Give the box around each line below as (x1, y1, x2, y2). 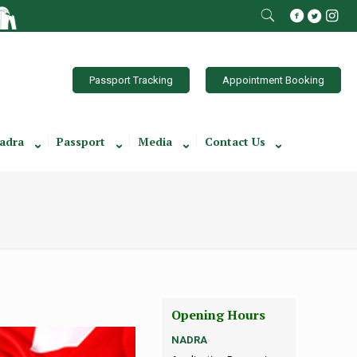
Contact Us (205, 134, 265, 149)
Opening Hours (171, 306, 265, 324)
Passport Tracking (89, 73, 173, 86)
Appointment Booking (222, 73, 324, 86)
